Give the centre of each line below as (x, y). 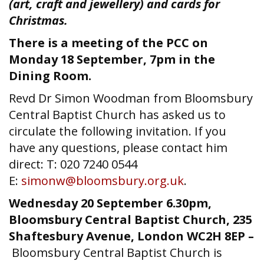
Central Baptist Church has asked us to (117, 115)
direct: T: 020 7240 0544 (75, 164)
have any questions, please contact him (118, 148)
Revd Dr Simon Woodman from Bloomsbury (131, 98)
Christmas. (38, 20)
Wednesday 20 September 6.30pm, (110, 203)
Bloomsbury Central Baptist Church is (117, 253)
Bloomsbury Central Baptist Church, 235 (131, 220)
